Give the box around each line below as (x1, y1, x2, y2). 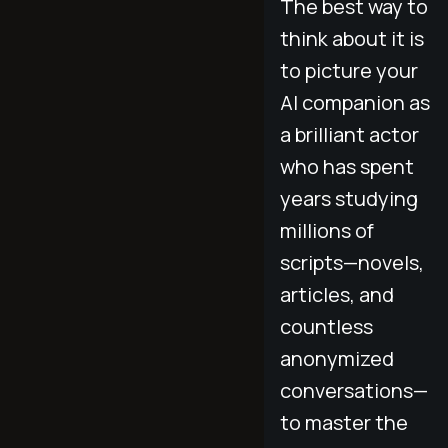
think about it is (280, 24, 424, 52)
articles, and (280, 280, 394, 308)
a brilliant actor (280, 120, 419, 148)
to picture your (280, 56, 418, 84)
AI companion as (280, 88, 430, 116)
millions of (280, 216, 374, 244)
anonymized (280, 344, 394, 372)
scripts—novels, (280, 248, 424, 276)
